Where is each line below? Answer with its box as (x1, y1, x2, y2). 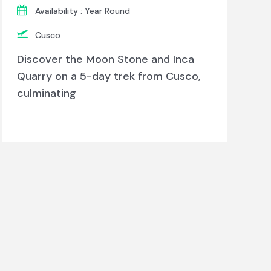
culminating (16, 86, 76, 101)
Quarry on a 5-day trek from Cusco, (16, 69, 201, 84)
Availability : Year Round (34, 5, 130, 17)
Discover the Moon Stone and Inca (16, 52, 194, 67)
